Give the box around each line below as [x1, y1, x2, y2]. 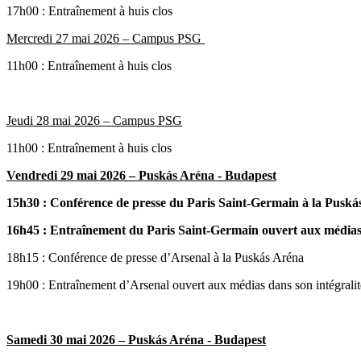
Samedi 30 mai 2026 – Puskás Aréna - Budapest [6, 332, 266, 346]
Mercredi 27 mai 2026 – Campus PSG [6, 31, 205, 45]
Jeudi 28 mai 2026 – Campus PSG [6, 113, 182, 127]
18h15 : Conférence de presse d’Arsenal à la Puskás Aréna [6, 250, 307, 264]
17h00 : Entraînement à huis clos [6, 3, 172, 18]
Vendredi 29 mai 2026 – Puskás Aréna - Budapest [6, 168, 276, 182]
